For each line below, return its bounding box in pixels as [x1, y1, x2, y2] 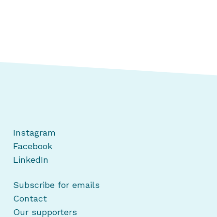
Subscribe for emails [13, 180, 100, 190]
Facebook [13, 141, 53, 151]
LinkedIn [13, 155, 49, 165]
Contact [13, 193, 47, 203]
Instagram [13, 127, 56, 138]
